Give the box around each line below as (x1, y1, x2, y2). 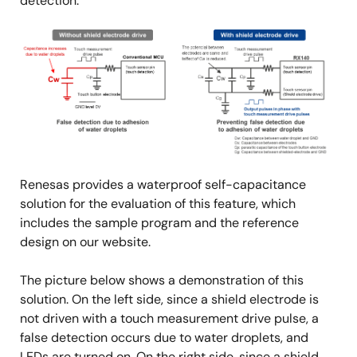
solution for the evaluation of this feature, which (20, 195, 296, 213)
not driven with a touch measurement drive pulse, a (20, 310, 319, 328)
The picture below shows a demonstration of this (20, 272, 304, 289)
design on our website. (20, 233, 151, 251)
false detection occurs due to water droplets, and (20, 329, 308, 347)
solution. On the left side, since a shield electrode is (20, 291, 319, 308)
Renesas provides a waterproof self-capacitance (20, 176, 306, 194)
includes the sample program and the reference (20, 214, 299, 232)
